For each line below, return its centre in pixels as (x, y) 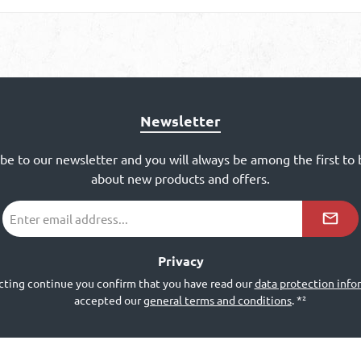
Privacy (180, 261)
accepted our (109, 300)
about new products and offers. (180, 178)
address (22, 226)
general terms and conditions (218, 300)
